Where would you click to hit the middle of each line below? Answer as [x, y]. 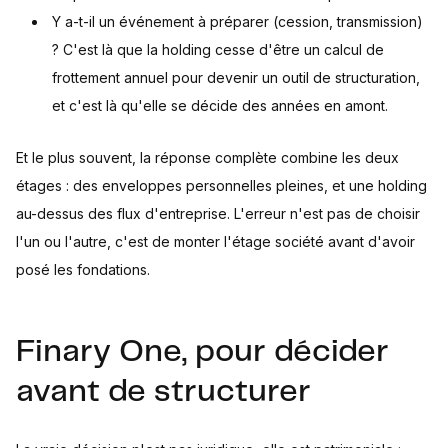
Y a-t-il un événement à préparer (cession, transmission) [237, 22]
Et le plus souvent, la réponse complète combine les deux [207, 158]
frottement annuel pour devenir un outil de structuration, [236, 78]
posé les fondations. [83, 270]
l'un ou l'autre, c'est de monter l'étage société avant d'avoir [215, 242]
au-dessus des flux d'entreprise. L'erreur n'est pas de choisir [218, 214]
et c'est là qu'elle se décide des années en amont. [220, 106]
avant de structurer [163, 392]
